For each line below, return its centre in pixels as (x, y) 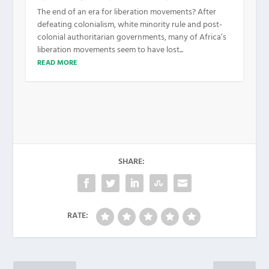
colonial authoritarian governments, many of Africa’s (131, 38)
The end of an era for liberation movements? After (126, 13)
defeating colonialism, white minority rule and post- (129, 25)
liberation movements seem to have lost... (110, 50)
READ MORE (57, 63)
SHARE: (131, 162)
